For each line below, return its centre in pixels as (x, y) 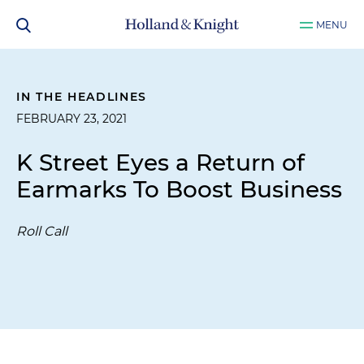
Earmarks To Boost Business (179, 189)
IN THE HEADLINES (82, 97)
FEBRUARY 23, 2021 (71, 119)
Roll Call (42, 231)
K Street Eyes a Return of (160, 162)
